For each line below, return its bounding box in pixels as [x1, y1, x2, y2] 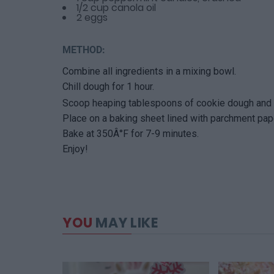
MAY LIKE [92, 213, 158, 232]
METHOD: [62, 43, 105, 56]
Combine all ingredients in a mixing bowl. [62, 65, 236, 77]
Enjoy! [62, 143, 88, 155]
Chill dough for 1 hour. [62, 80, 154, 92]
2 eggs [76, 10, 108, 24]
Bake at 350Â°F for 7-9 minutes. [62, 127, 199, 139]
